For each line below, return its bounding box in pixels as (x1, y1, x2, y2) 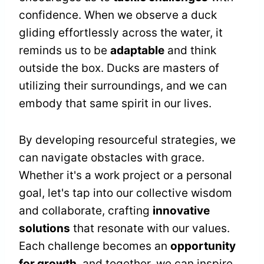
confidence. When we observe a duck (19, 8, 217, 22)
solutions (19, 222, 70, 236)
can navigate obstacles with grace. (19, 151, 204, 165)
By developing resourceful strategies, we (19, 133, 236, 147)
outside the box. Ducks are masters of (19, 61, 219, 75)
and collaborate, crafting (19, 204, 153, 218)
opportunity (170, 239, 236, 253)
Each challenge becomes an (19, 239, 170, 253)
